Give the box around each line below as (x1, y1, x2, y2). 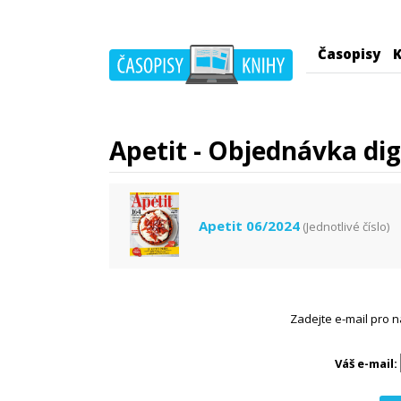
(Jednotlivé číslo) (303, 218, 389, 235)
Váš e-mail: (335, 355, 397, 371)
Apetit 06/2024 (199, 217, 300, 235)
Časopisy (318, 45, 380, 63)
